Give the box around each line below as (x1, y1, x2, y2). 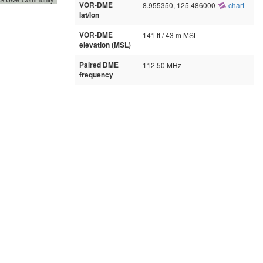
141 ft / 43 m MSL (143, 29, 198, 40)
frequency (79, 69, 113, 80)
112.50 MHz (143, 59, 181, 70)
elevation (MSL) (79, 39, 131, 50)
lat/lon (79, 9, 99, 20)
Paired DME (79, 59, 119, 70)
